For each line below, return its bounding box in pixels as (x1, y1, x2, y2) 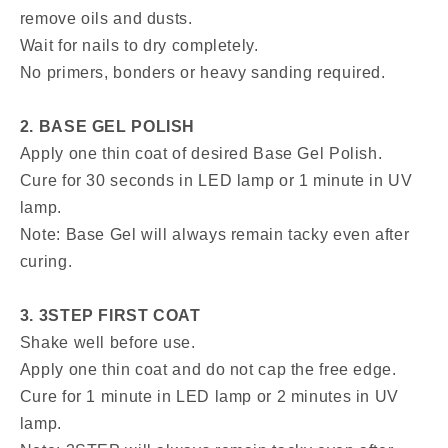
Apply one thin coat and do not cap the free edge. (19, 361, 397, 379)
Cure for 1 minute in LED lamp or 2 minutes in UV (19, 388, 399, 406)
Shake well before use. (19, 334, 196, 352)
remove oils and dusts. (19, 10, 193, 28)
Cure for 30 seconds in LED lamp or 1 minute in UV (19, 172, 413, 190)
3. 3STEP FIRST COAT (19, 307, 201, 325)
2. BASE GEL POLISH (19, 118, 196, 136)
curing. (19, 253, 73, 271)
